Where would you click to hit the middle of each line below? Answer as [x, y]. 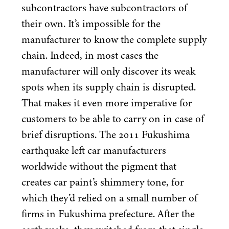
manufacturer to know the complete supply [114, 40]
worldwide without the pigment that [99, 166]
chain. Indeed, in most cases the [90, 55]
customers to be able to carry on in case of [113, 119]
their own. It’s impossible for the [91, 24]
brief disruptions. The [70, 135]
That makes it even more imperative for [107, 103]
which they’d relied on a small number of [109, 198]
